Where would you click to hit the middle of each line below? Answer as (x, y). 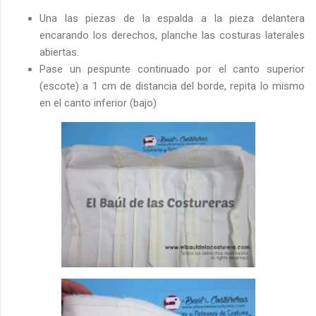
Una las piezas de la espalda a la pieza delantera (172, 18)
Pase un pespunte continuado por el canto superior (172, 69)
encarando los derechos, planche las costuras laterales (172, 35)
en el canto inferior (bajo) (98, 103)
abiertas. (59, 52)
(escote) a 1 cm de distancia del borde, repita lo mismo (172, 86)
